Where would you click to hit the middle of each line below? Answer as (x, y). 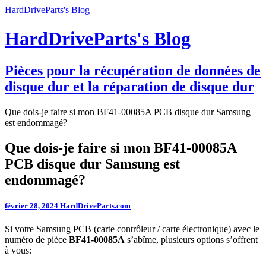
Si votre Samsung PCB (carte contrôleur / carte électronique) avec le (132, 229)
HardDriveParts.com (95, 205)
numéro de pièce (37, 240)
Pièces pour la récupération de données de (133, 70)
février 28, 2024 (32, 205)
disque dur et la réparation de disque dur (129, 86)
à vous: (18, 251)
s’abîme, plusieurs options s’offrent (191, 240)
